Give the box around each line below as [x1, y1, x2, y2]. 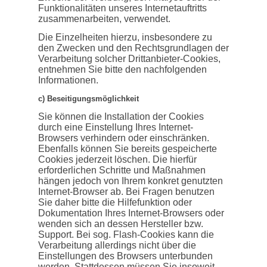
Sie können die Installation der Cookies [38, 111, 204, 122]
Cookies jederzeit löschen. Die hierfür [38, 154, 197, 164]
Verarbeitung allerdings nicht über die [38, 240, 196, 250]
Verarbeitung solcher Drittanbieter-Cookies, [38, 54, 221, 64]
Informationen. [38, 75, 98, 86]
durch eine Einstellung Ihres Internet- [38, 122, 193, 132]
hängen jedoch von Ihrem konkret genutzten [38, 176, 223, 186]
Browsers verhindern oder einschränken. [38, 133, 209, 143]
